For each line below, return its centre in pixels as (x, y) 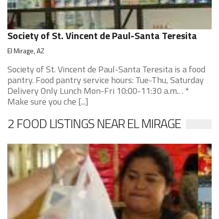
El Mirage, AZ (26, 51)
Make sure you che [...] (48, 101)
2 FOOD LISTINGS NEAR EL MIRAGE (94, 123)
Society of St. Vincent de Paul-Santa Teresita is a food (106, 69)
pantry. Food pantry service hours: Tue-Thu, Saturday (106, 80)
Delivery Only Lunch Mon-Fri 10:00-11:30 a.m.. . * (98, 91)
